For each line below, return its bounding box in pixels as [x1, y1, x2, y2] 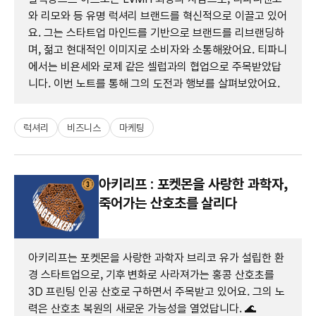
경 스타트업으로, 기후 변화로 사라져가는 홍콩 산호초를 [28, 267, 274, 281]
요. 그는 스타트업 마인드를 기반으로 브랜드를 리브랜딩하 [28, 25, 284, 39]
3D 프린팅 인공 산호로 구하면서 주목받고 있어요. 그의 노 [28, 284, 285, 298]
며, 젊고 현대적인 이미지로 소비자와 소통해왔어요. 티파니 [28, 42, 287, 56]
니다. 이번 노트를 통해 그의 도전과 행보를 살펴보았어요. [28, 76, 280, 90]
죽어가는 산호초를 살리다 [99, 194, 238, 212]
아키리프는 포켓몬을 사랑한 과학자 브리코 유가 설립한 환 [28, 250, 284, 265]
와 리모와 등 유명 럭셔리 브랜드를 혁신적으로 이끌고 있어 [28, 8, 287, 23]
